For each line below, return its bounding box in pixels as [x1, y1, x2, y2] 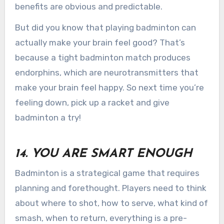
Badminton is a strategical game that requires [14, 167, 199, 178]
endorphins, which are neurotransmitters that [14, 67, 198, 78]
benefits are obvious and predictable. [14, 1, 162, 11]
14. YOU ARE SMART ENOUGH [14, 148, 192, 160]
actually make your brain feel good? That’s [14, 37, 185, 48]
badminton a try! [14, 112, 81, 123]
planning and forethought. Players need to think [14, 182, 206, 193]
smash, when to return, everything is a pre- [14, 212, 187, 223]
